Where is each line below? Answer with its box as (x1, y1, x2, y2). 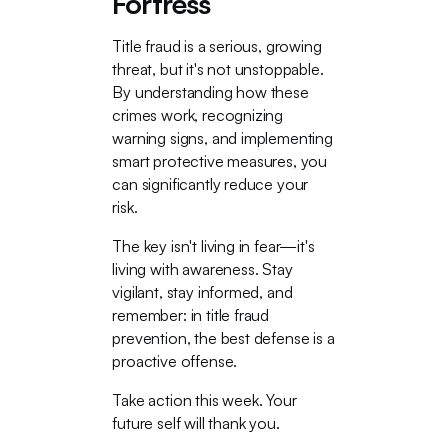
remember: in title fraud (112, 305, 270, 325)
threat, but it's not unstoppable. (112, 59, 324, 79)
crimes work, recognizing (112, 105, 284, 125)
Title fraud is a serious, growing (112, 36, 322, 56)
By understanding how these (112, 82, 309, 102)
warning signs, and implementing (112, 128, 333, 148)
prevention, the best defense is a (112, 328, 335, 348)
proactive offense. (112, 351, 238, 371)
